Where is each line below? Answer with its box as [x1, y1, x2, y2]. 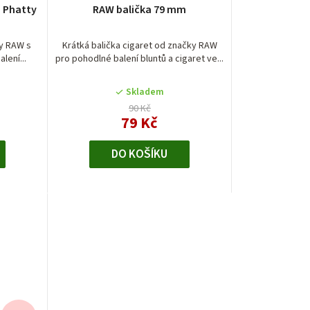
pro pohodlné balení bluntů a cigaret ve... [55, 51, 224, 66]
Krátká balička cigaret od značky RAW [62, 38, 217, 53]
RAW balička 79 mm [93, 1, 187, 17]
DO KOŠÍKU [111, 145, 168, 163]
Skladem [125, 84, 164, 99]
